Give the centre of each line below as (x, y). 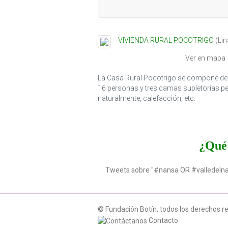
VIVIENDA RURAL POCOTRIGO (166, 40)
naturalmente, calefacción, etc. (147, 98)
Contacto (163, 220)
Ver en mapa (205, 58)
